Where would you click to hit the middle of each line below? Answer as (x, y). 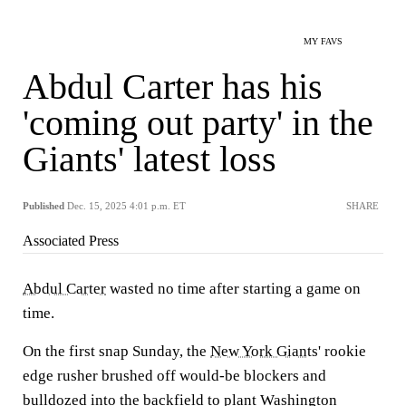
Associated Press (71, 241)
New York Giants (264, 351)
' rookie (342, 351)
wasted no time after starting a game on (233, 289)
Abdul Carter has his (173, 87)
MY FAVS (323, 41)
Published (43, 206)
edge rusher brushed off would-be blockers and (174, 376)
